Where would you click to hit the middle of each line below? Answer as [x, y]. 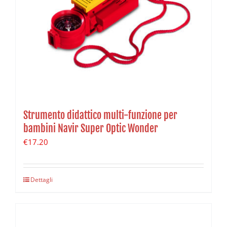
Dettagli [42, 180]
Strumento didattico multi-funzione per [100, 116]
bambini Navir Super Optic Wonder [91, 129]
